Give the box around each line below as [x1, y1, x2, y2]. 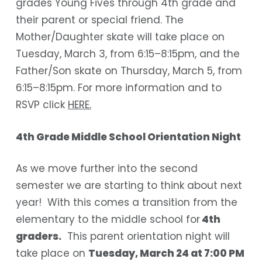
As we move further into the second [15, 161, 198, 176]
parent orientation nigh [89, 229, 208, 244]
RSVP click [15, 98, 68, 112]
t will [207, 229, 230, 244]
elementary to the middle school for [15, 212, 200, 227]
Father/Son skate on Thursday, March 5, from [15, 64, 242, 78]
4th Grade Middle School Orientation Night [15, 129, 241, 144]
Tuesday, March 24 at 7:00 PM [88, 246, 244, 261]
